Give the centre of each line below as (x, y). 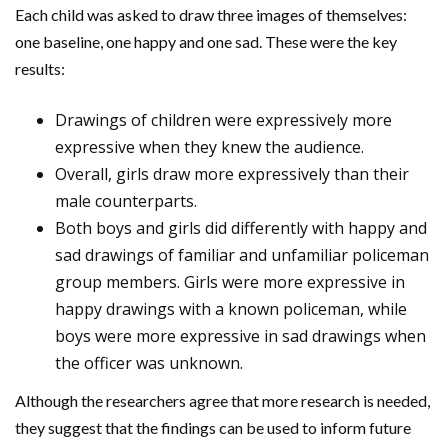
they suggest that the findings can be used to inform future (213, 427)
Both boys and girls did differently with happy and (241, 227)
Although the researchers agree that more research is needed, (222, 400)
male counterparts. (126, 200)
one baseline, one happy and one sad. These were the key (206, 41)
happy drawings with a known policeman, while (231, 308)
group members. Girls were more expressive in (230, 281)
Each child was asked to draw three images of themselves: (211, 14)
